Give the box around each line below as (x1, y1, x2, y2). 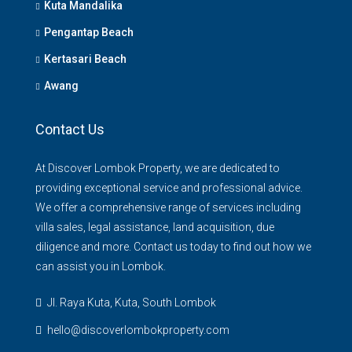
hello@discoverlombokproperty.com (47, 323, 229, 336)
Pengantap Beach (44, 25, 134, 38)
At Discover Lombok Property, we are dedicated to (35, 161, 280, 174)
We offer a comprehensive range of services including (35, 200, 301, 214)
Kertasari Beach (44, 52, 126, 65)
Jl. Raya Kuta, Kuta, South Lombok (45, 295, 216, 309)
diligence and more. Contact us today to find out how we (35, 240, 311, 253)
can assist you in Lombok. (35, 259, 166, 273)
